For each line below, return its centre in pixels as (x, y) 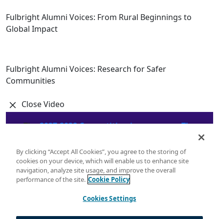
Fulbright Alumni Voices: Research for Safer (86, 69)
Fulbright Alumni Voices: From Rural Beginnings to (99, 17)
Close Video (42, 104)
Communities (31, 80)
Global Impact (32, 29)
